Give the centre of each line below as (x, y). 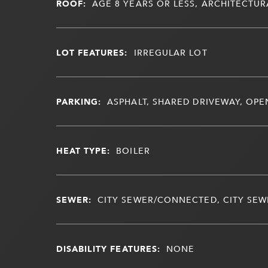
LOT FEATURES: (92, 52)
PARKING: (79, 101)
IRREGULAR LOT (170, 52)
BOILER (133, 150)
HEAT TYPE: (83, 150)
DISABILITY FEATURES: (108, 248)
